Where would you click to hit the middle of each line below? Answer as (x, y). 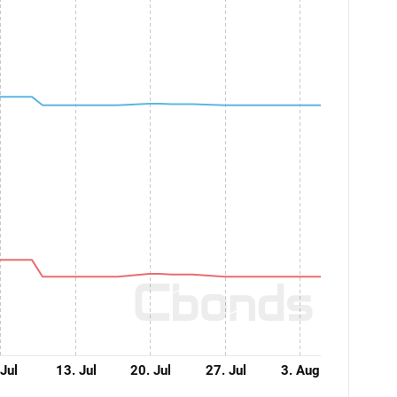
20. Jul (151, 370)
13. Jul (76, 370)
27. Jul (226, 370)
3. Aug (301, 370)
